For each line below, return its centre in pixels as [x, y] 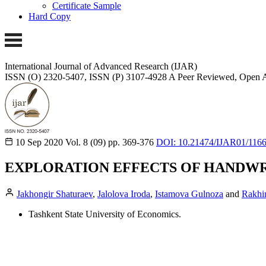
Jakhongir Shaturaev [55, 194]
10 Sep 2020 [39, 142]
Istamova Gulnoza [189, 194]
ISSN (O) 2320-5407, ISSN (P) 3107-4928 [86, 77]
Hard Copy [50, 17]
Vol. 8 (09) [85, 142]
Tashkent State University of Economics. [105, 214]
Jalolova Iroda [124, 194]
